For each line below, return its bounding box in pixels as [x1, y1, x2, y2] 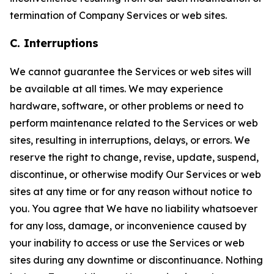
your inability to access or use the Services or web [10, 237, 245, 249]
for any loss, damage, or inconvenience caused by [10, 220, 246, 232]
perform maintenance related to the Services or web [10, 117, 258, 129]
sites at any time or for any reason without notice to [10, 185, 252, 198]
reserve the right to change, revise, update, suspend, [10, 151, 259, 163]
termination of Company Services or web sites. [10, 9, 227, 21]
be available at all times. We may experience [10, 83, 223, 95]
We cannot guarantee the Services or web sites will [10, 65, 251, 78]
